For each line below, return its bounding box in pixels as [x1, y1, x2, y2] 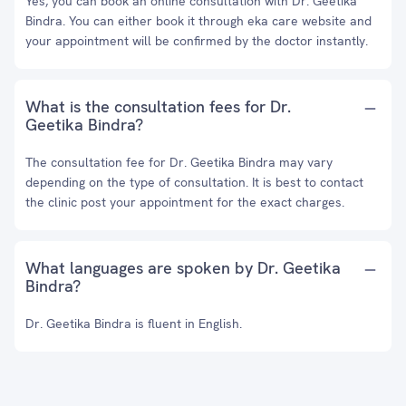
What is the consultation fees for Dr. [25, 96, 291, 117]
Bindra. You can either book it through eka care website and [25, 13, 372, 29]
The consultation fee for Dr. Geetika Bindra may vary [25, 154, 333, 170]
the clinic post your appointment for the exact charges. [25, 194, 344, 210]
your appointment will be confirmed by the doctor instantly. [25, 33, 368, 49]
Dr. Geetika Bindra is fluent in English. [25, 315, 242, 332]
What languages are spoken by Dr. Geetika [25, 257, 341, 278]
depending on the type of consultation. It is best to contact [25, 174, 363, 190]
